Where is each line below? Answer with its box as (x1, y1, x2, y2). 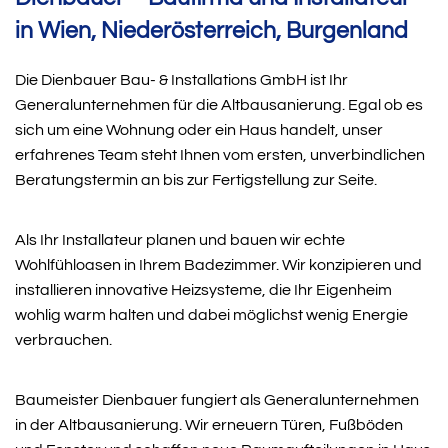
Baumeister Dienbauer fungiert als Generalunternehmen (15, 391, 419, 408)
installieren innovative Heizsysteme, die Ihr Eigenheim (15, 281, 392, 298)
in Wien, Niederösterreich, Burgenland (15, 18, 408, 43)
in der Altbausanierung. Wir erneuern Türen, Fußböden (15, 416, 403, 433)
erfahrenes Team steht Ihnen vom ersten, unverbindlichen (15, 146, 425, 163)
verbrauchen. (15, 331, 112, 348)
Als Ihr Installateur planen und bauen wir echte (15, 231, 345, 248)
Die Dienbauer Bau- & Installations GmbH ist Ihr (15, 71, 348, 88)
